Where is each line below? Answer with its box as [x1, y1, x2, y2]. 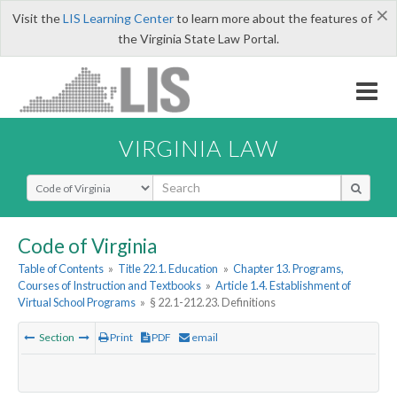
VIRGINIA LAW [119, 134, 278, 161]
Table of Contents [18, 261, 104, 276]
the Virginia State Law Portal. [118, 31, 279, 46]
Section [37, 331, 76, 345]
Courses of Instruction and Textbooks [18, 278, 201, 293]
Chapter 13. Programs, [232, 261, 344, 276]
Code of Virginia [18, 233, 157, 258]
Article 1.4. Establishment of [215, 278, 352, 293]
